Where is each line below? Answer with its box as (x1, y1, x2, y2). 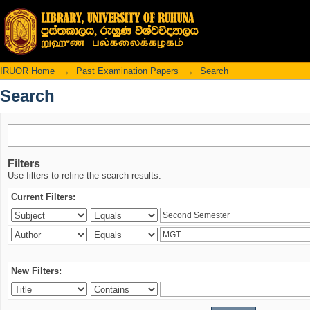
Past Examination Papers (76, 66, 179, 76)
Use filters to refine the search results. (8, 170, 161, 181)
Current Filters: (11, 192, 75, 202)
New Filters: (11, 266, 62, 276)
